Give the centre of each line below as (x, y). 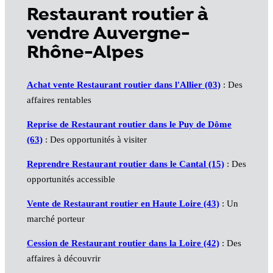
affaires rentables (59, 100)
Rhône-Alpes (85, 53)
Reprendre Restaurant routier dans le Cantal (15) (125, 164)
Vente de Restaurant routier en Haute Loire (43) (123, 204)
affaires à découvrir (63, 259)
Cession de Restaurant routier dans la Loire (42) (123, 243)
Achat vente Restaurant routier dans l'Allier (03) (123, 85)
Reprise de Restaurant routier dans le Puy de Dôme (129, 125)
